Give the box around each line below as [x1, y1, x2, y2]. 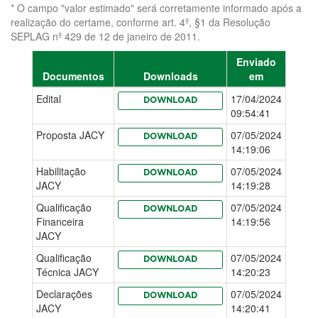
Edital [36, 92, 61, 106]
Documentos [42, 69, 104, 83]
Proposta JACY [36, 128, 104, 142]
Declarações [36, 287, 92, 301]
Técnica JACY [36, 265, 99, 279]
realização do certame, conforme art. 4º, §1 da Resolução [11, 15, 270, 29]
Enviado [236, 55, 276, 69]
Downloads [143, 69, 198, 83]
